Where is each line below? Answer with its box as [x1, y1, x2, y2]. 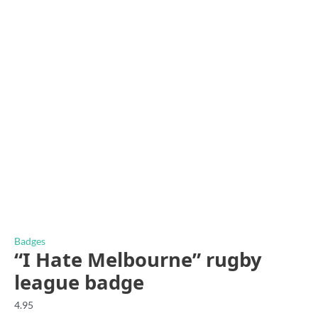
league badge [14, 268, 144, 295]
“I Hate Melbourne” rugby [14, 246, 262, 273]
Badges [14, 234, 45, 247]
